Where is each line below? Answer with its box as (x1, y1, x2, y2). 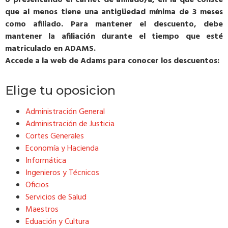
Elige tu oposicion (5, 82, 116, 98)
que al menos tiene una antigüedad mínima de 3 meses (5, 5, 223, 19)
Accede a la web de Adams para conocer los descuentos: (5, 54, 221, 68)
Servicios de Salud (25, 190, 87, 204)
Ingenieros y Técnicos (25, 166, 99, 180)
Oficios (25, 178, 49, 192)
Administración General (25, 105, 105, 119)
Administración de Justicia (25, 117, 115, 131)
